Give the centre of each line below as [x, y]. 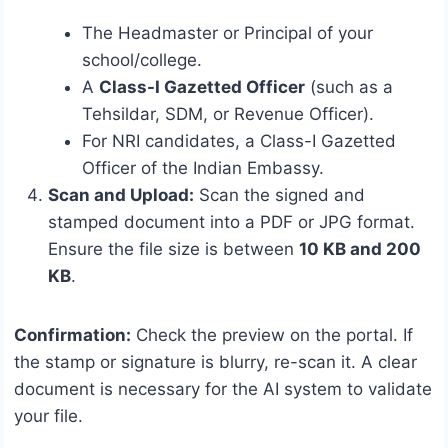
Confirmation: [72, 334]
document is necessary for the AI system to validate [223, 388]
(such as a [349, 86]
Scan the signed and [279, 194]
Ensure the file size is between [173, 248]
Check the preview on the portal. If [272, 334]
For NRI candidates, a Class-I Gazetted [239, 140]
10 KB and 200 [360, 248]
